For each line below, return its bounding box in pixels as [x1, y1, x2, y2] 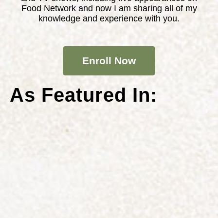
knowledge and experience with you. [38, 13, 180, 23]
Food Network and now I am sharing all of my [21, 3, 197, 13]
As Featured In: [10, 84, 157, 106]
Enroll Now [82, 55, 136, 67]
